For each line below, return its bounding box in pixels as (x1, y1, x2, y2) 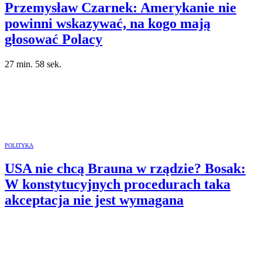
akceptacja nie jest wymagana (5, 192, 184, 208)
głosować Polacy (5, 31, 102, 47)
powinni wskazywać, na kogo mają (5, 15, 211, 31)
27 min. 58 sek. (5, 58, 61, 69)
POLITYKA (5, 142, 34, 149)
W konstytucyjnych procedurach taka (5, 176, 230, 192)
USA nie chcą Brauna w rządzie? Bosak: (5, 160, 246, 176)
